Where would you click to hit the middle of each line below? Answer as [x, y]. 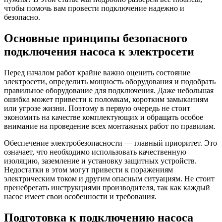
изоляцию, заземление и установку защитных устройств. [100, 161]
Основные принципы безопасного [96, 38]
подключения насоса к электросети [99, 51]
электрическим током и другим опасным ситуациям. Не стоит [109, 178]
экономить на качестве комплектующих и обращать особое [104, 117]
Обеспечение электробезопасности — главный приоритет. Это [111, 143]
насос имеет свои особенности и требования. [80, 196]
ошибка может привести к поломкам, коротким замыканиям [106, 99]
